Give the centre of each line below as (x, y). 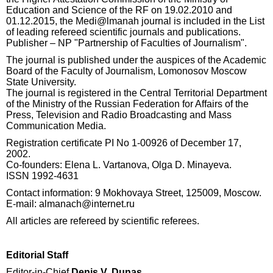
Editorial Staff (37, 255)
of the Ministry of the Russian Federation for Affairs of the (127, 104)
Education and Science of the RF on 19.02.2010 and (119, 10)
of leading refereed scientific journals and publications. (123, 32)
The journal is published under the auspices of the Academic (136, 60)
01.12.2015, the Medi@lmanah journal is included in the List (135, 21)
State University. (41, 82)
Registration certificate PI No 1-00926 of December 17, (124, 143)
